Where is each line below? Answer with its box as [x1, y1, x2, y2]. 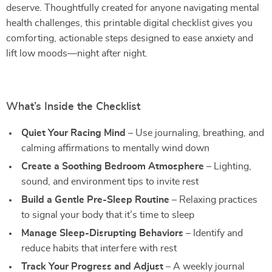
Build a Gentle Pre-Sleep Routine [21, 195, 169, 205]
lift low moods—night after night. [6, 49, 148, 58]
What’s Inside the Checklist [6, 101, 140, 112]
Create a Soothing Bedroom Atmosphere [21, 161, 204, 171]
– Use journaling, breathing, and [126, 128, 264, 138]
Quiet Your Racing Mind [21, 128, 126, 138]
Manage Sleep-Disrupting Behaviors [21, 228, 183, 238]
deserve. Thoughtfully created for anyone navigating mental [6, 3, 259, 13]
